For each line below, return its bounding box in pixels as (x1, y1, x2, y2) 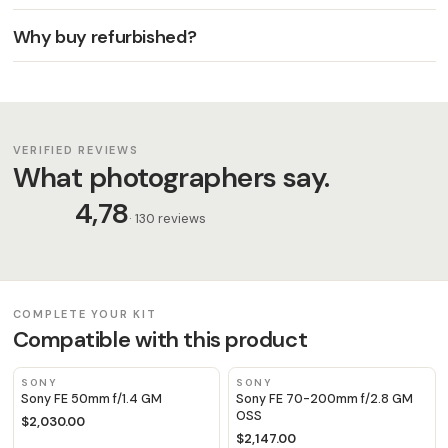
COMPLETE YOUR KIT (12, 307, 157, 322)
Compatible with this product (12, 325, 308, 355)
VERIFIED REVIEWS (12, 143, 139, 158)
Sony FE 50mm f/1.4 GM (21, 391, 162, 408)
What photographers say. (12, 159, 330, 197)
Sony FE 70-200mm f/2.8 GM (236, 391, 414, 408)
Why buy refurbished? (12, 24, 197, 49)
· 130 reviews (128, 210, 206, 228)
